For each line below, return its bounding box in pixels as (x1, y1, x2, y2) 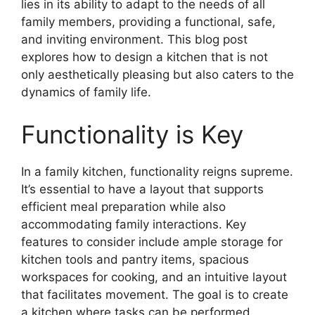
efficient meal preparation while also (21, 199, 226, 214)
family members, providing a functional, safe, (21, 15, 276, 30)
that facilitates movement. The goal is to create (21, 287, 288, 302)
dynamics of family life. (21, 85, 151, 100)
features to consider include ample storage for (21, 234, 283, 249)
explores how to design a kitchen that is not (21, 50, 268, 65)
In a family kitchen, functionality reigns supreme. (21, 164, 293, 179)
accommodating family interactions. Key (21, 217, 246, 231)
